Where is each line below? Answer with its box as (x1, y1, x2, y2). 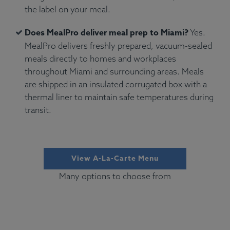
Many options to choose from (59, 171, 171, 182)
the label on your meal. (25, 4, 110, 15)
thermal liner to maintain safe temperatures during (25, 92, 214, 103)
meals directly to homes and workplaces (25, 53, 176, 64)
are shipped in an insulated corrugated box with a (25, 79, 207, 90)
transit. (25, 105, 51, 116)
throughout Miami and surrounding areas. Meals (25, 66, 204, 77)
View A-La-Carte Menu (71, 153, 159, 164)
